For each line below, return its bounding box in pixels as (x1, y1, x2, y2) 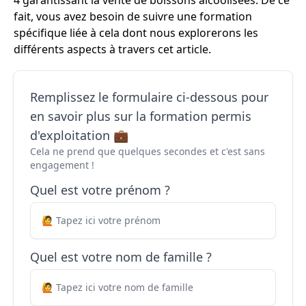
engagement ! (30, 158, 94, 171)
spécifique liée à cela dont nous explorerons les (14, 25, 258, 40)
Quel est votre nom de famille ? (30, 249, 212, 265)
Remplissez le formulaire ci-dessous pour (30, 89, 268, 105)
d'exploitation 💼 (30, 127, 128, 143)
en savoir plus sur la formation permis (30, 108, 251, 124)
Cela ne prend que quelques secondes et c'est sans (30, 145, 265, 158)
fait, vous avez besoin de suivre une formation (14, 9, 252, 24)
